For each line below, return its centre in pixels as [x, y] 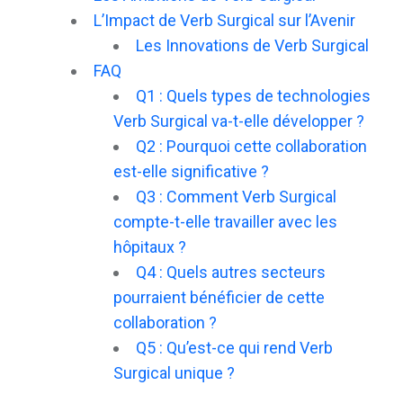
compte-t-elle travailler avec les [225, 221]
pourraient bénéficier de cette [219, 297]
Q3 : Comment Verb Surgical [236, 196]
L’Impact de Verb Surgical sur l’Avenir [224, 20]
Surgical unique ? [174, 372]
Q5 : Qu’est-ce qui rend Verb [234, 347]
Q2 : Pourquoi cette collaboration [251, 146]
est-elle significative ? [191, 171]
